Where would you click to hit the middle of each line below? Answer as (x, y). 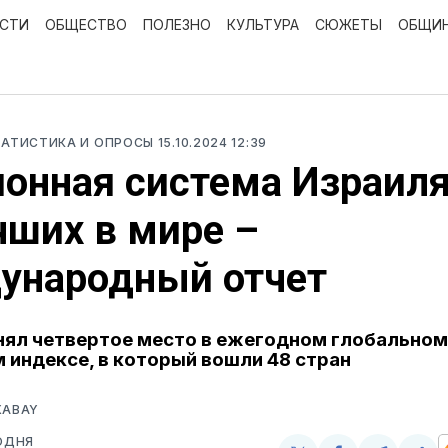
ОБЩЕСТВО (86, 24)
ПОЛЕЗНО (177, 24)
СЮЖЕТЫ (348, 24)
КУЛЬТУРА (263, 24)
